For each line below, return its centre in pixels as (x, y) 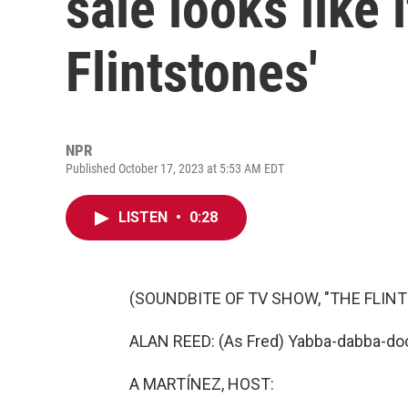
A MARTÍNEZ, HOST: (202, 384)
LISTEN (145, 217)
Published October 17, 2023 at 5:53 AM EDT (175, 168)
